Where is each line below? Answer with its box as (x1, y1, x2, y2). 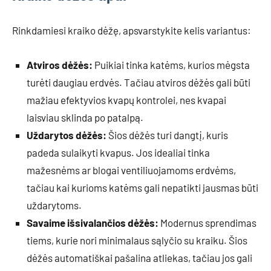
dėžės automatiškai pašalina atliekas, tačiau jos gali (27, 251, 252, 264)
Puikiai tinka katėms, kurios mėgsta (93, 58, 250, 71)
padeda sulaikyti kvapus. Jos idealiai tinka (27, 146, 210, 158)
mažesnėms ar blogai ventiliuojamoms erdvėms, (27, 163, 236, 176)
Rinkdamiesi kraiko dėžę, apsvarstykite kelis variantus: (12, 24, 251, 36)
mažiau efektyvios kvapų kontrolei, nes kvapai (27, 93, 226, 106)
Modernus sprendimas (158, 216, 256, 229)
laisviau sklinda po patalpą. (27, 111, 143, 123)
